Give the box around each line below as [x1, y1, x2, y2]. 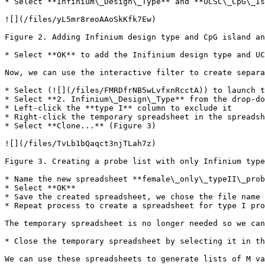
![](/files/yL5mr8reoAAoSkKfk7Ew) [5, 15, 156, 24]
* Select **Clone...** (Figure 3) [5, 121, 156, 130]
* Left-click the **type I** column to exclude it [5, 104, 232, 112]
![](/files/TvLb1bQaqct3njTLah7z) [5, 139, 156, 148]
